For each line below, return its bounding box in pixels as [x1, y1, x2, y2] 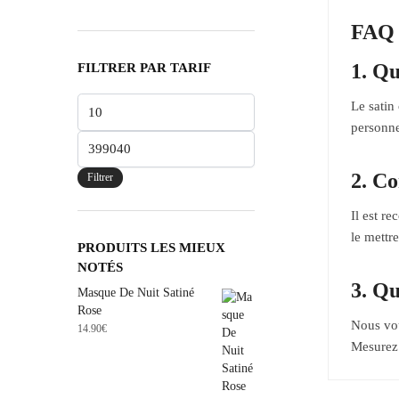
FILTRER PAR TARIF [77, 61, 211, 76]
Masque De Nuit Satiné [77, 286, 194, 300]
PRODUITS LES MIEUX [77, 240, 225, 256]
